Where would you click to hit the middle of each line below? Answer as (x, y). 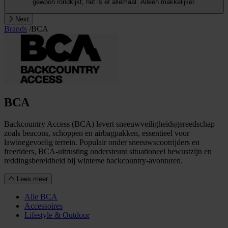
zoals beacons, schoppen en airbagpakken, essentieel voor (97, 133)
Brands (16, 28)
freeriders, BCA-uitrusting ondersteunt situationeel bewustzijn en (108, 151)
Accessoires (44, 206)
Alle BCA (41, 196)
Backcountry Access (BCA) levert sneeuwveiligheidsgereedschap (109, 124)
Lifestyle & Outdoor (57, 215)
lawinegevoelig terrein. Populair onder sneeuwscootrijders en (102, 142)
